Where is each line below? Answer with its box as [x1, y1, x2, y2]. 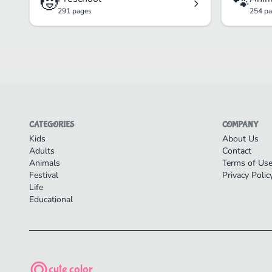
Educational [29, 194, 73, 206]
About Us [222, 133, 259, 145]
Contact [222, 145, 251, 157]
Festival [29, 169, 58, 182]
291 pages [58, 6, 92, 16]
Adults [29, 145, 55, 157]
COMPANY [222, 120, 259, 130]
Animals [29, 157, 60, 169]
